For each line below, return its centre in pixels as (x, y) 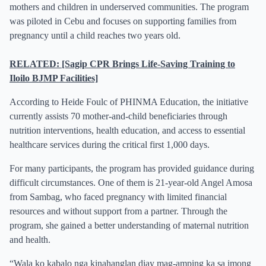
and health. (30, 240)
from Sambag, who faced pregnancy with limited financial (118, 197)
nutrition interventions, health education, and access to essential (127, 130)
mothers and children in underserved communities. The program (129, 7)
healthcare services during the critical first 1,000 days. (110, 145)
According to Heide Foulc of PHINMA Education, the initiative (129, 102)
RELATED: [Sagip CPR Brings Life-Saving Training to (122, 64)
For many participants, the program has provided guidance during (132, 168)
